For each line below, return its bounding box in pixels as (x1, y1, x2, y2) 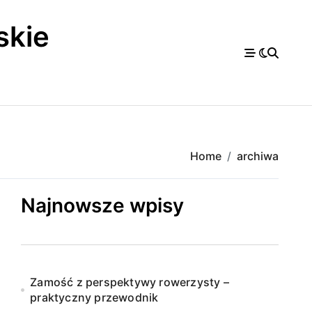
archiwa (237, 149, 279, 163)
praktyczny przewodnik (30, 290, 159, 304)
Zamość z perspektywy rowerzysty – (30, 275, 229, 289)
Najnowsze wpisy (21, 194, 184, 217)
